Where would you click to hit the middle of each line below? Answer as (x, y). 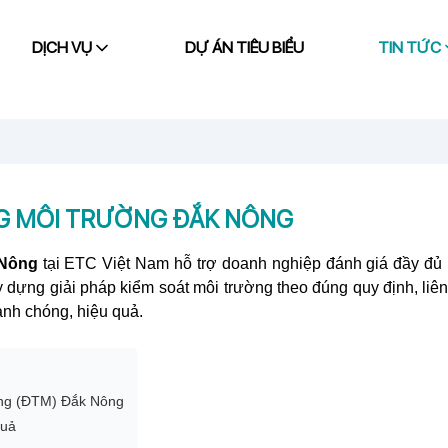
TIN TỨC (409, 47)
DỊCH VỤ (62, 47)
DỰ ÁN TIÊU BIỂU (245, 47)
